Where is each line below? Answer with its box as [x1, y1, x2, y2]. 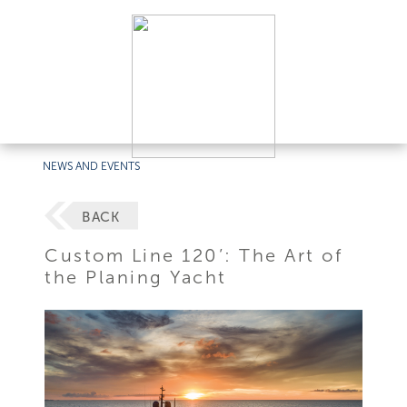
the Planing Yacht [45, 265, 227, 288]
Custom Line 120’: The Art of [45, 243, 343, 266]
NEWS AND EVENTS [43, 160, 141, 173]
